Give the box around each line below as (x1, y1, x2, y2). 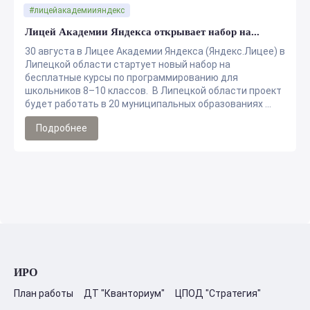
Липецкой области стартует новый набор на (25, 59, 230, 70)
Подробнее (36, 122, 87, 134)
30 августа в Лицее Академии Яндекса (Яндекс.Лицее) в (25, 46, 285, 57)
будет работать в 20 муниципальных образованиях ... (25, 98, 271, 109)
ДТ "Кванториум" (84, 288, 165, 299)
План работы (14, 288, 73, 299)
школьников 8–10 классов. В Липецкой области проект (25, 85, 282, 96)
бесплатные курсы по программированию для (25, 72, 238, 83)
